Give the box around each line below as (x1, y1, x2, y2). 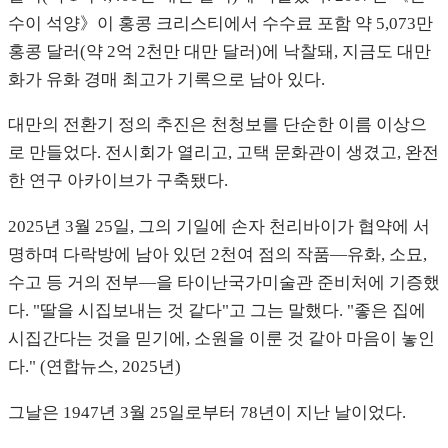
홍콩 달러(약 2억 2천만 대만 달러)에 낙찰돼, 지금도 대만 (8, 41, 431, 61)
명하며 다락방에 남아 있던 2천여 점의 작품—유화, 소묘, (8, 245, 427, 265)
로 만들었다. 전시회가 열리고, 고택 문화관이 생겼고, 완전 (8, 143, 439, 163)
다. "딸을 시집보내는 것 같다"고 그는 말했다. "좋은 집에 (8, 301, 426, 321)
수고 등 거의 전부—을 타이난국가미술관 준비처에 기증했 (8, 273, 440, 293)
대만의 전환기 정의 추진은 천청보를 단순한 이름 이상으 (8, 115, 427, 135)
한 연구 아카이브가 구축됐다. (8, 171, 228, 191)
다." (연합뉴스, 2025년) (8, 357, 181, 377)
